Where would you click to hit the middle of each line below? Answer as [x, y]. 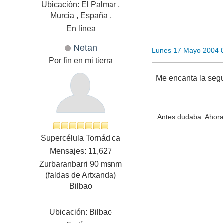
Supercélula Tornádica [81, 138]
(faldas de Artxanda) [81, 175]
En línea [81, 29]
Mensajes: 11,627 [81, 151]
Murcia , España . [81, 16]
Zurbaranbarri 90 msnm [81, 164]
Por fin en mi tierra [81, 61]
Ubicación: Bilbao [81, 212]
